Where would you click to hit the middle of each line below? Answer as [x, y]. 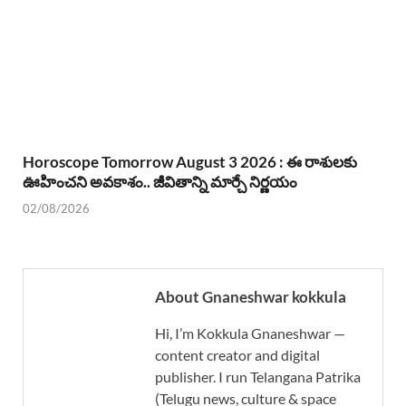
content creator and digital [237, 354]
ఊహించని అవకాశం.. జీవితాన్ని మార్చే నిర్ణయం [160, 182]
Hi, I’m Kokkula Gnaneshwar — [250, 333]
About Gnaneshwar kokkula [251, 296]
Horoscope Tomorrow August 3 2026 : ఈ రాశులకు [190, 162]
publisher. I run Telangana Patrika [258, 376]
